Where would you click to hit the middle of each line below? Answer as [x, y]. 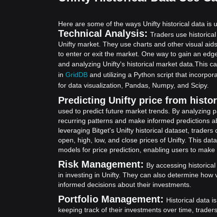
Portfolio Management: [111, 199]
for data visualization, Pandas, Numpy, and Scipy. [133, 85]
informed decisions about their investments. [125, 185]
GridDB [77, 75]
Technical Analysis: [103, 33]
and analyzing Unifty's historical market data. [126, 64]
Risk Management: [101, 164]
